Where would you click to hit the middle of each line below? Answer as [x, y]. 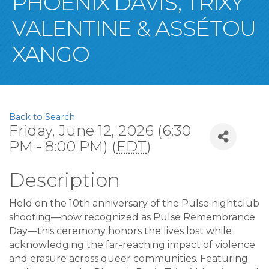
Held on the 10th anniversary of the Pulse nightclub [134, 204]
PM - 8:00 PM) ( [63, 147]
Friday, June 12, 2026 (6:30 [100, 131]
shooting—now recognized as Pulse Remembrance [132, 217]
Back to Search [42, 117]
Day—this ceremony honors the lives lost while [120, 231]
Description [65, 180]
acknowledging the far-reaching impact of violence [132, 245]
